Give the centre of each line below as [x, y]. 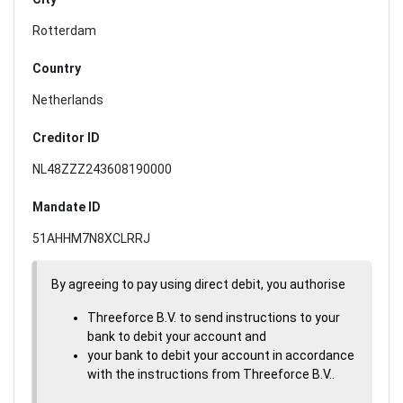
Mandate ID [67, 206]
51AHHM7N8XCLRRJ [91, 238]
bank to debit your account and [177, 336]
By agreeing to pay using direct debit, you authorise [198, 284]
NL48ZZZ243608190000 [102, 169]
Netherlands [68, 99]
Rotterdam [64, 30]
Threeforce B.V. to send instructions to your [214, 317]
